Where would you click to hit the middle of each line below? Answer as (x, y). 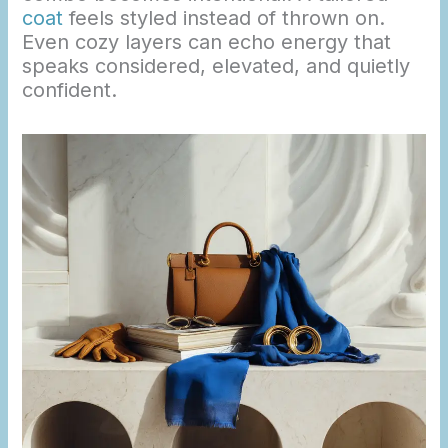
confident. (70, 89)
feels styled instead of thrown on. (224, 17)
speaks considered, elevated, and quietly (216, 65)
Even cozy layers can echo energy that (207, 41)
